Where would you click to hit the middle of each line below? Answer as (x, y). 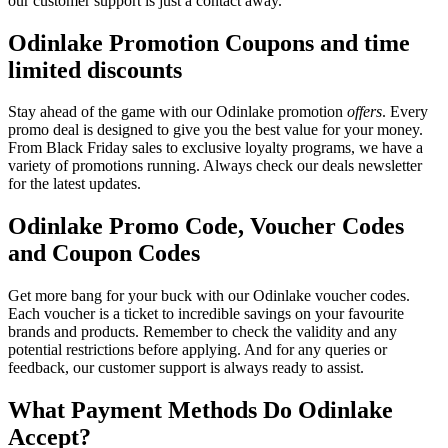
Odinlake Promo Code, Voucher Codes (206, 226)
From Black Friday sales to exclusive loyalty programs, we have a (215, 148)
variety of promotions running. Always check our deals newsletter (215, 166)
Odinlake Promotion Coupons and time (209, 42)
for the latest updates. (74, 184)
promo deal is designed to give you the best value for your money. (215, 130)
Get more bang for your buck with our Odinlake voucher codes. (209, 296)
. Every (405, 112)
